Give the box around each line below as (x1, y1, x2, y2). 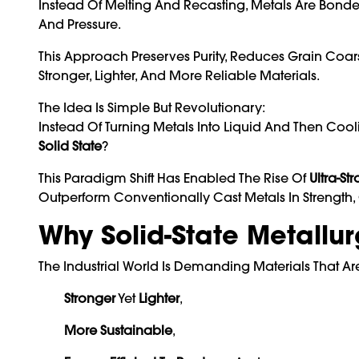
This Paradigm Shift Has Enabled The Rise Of (38, 169, 309, 186)
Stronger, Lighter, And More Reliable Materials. (38, 67, 320, 83)
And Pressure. (38, 15, 121, 32)
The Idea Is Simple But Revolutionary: (38, 99, 265, 115)
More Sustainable (64, 321, 172, 338)
